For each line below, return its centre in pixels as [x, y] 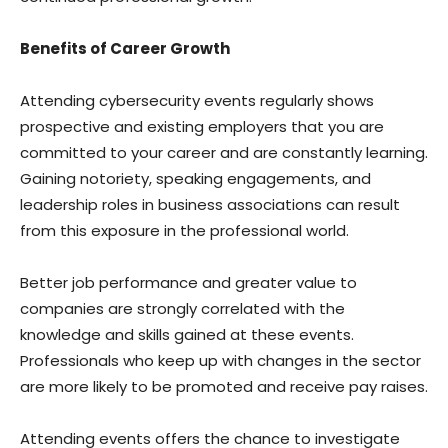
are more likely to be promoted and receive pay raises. [224, 386]
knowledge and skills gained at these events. [187, 334]
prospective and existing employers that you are [202, 126]
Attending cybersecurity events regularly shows [197, 100]
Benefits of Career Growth [125, 48]
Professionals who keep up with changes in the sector [220, 360]
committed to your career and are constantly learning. [224, 152]
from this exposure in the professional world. [184, 230]
